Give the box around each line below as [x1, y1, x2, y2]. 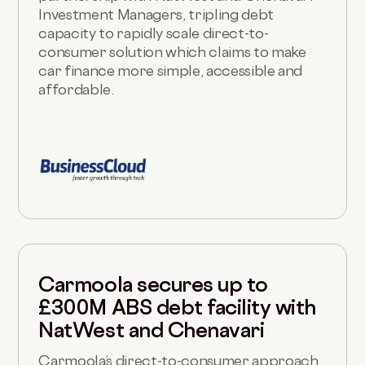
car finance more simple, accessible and [38, 61, 303, 79]
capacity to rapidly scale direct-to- [38, 24, 269, 42]
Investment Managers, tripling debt [38, 5, 274, 23]
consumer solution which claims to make [38, 42, 306, 60]
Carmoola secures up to [38, 271, 268, 297]
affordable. [38, 80, 114, 98]
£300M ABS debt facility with [38, 294, 316, 319]
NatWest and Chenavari [38, 317, 265, 342]
